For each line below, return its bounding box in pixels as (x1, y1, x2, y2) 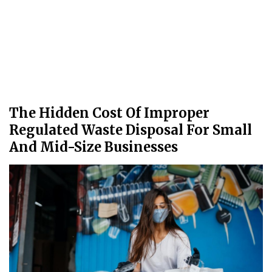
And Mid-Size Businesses (9, 138, 178, 155)
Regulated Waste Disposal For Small (9, 121, 252, 138)
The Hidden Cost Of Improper (9, 104, 209, 121)
